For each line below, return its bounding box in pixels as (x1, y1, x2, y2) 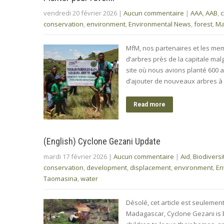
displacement (130, 162, 171, 172)
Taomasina (43, 173, 77, 183)
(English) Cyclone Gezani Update (43, 135, 160, 146)
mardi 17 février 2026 (43, 151, 107, 161)
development (86, 162, 127, 172)
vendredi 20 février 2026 (43, 8, 117, 17)
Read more (133, 100, 165, 108)
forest (194, 19, 212, 28)
